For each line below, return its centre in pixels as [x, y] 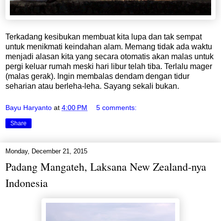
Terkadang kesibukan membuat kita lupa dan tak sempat [104, 37]
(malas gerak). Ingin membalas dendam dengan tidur [97, 76]
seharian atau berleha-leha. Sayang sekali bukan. [92, 86]
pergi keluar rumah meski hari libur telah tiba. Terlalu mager [109, 67]
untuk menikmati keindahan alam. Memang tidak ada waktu [109, 47]
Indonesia [27, 183]
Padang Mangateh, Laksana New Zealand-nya [106, 166]
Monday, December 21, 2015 [46, 151]
